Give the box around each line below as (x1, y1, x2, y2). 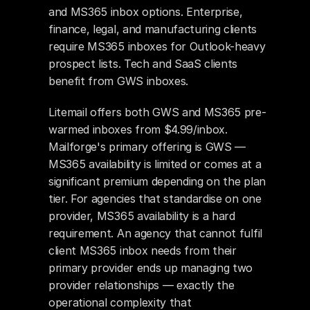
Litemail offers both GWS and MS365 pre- (48, 105, 266, 119)
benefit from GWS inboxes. (48, 74, 188, 88)
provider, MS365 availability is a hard (48, 209, 235, 223)
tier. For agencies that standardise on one (48, 192, 262, 206)
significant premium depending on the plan (48, 174, 266, 188)
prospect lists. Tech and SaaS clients (48, 57, 238, 71)
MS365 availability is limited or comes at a (48, 157, 262, 171)
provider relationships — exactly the (48, 278, 235, 292)
